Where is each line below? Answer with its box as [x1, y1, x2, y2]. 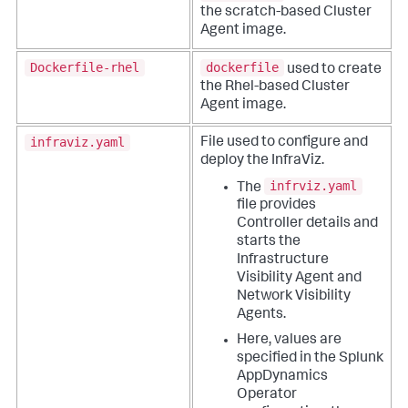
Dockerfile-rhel [30, 60, 139, 76]
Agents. [237, 308, 286, 323]
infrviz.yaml [270, 178, 357, 194]
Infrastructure [237, 253, 329, 269]
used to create [284, 62, 382, 77]
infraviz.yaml [30, 135, 125, 150]
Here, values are [237, 333, 342, 349]
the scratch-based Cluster [200, 5, 372, 21]
